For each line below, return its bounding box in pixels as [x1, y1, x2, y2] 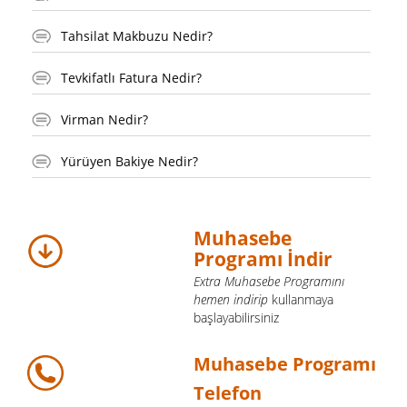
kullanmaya [268, 290, 333, 308]
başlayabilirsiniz [194, 308, 279, 326]
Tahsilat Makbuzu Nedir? [61, 26, 213, 45]
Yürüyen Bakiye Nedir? [61, 152, 198, 170]
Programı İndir [194, 245, 333, 272]
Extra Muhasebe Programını [194, 272, 344, 290]
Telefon [194, 380, 262, 405]
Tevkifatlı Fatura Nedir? [61, 68, 202, 86]
